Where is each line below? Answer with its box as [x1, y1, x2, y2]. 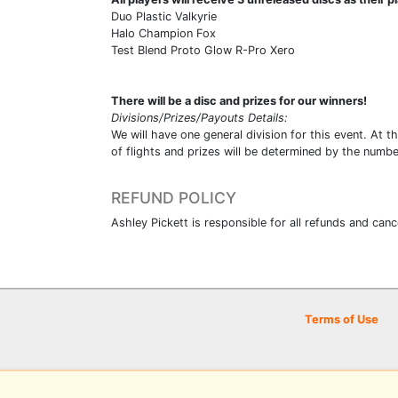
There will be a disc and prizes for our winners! [111, 93, 367, 107]
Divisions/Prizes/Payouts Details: [111, 110, 288, 124]
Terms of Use [305, 313, 378, 326]
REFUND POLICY [111, 187, 236, 207]
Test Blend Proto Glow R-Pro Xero [111, 43, 295, 57]
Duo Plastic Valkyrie [111, 9, 217, 23]
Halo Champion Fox [111, 26, 216, 40]
